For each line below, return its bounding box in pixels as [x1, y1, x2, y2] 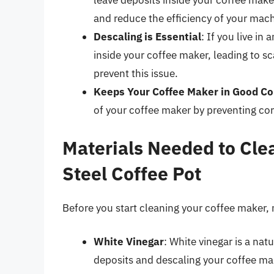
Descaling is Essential [94, 30, 201, 44]
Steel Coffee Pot [62, 161, 201, 185]
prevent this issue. [94, 67, 178, 81]
